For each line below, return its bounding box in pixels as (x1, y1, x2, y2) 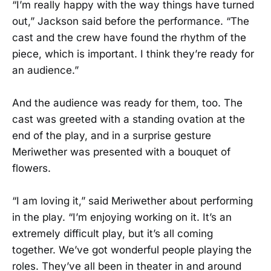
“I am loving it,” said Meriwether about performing (12, 195, 253, 207)
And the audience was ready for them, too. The (12, 96, 243, 109)
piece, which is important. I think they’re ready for (12, 47, 254, 60)
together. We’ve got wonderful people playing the (12, 244, 252, 256)
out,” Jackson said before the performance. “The (12, 15, 249, 27)
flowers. (12, 162, 51, 174)
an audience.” (12, 64, 79, 76)
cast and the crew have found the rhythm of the (12, 31, 246, 44)
